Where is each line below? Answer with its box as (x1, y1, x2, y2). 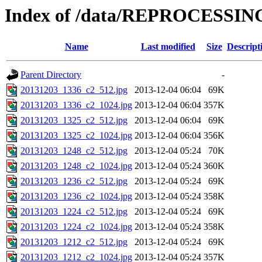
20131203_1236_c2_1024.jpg (20, 191, 132, 202)
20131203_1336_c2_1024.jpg (20, 100, 132, 111)
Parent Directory (20, 70, 81, 80)
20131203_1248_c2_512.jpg (20, 146, 127, 156)
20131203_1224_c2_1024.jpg (20, 222, 132, 232)
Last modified (140, 42, 195, 52)
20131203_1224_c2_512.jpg (20, 206, 127, 217)
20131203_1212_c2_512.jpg (20, 237, 127, 247)
